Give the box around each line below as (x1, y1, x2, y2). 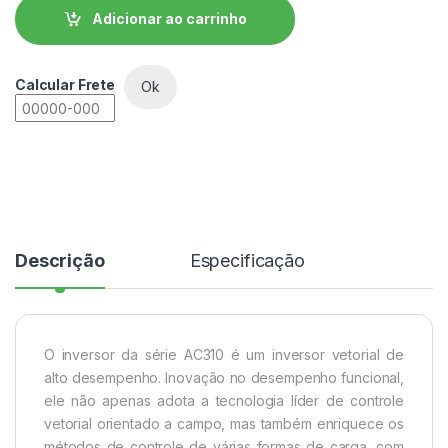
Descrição (15, 250, 105, 272)
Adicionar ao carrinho (91, 10, 247, 28)
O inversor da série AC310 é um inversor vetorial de (44, 346, 404, 364)
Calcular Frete (15, 76, 116, 94)
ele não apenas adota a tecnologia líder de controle (44, 392, 404, 410)
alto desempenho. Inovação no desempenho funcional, (44, 369, 404, 387)
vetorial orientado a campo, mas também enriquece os (44, 415, 404, 433)
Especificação (189, 250, 305, 272)
